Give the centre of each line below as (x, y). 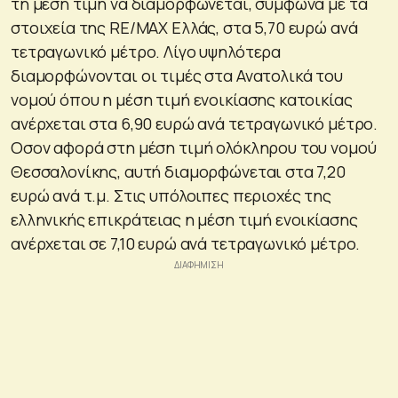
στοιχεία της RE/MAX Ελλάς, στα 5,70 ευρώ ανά (184, 27)
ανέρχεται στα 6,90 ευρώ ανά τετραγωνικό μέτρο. (195, 123)
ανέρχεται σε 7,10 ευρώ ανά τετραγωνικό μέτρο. (186, 243)
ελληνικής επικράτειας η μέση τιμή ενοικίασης (184, 219)
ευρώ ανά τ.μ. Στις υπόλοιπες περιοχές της (171, 195)
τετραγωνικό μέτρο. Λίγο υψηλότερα (146, 51)
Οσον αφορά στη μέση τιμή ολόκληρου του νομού (194, 147)
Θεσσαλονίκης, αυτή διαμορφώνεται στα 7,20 (178, 171)
